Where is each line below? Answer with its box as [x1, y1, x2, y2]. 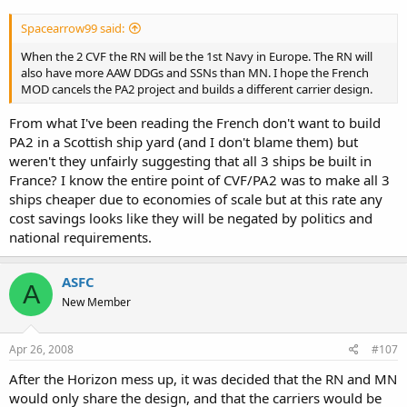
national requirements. [9, 228, 152, 246]
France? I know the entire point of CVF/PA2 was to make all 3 [9, 171, 390, 189]
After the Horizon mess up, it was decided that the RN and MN [9, 369, 397, 388]
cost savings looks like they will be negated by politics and [9, 209, 372, 227]
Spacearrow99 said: [21, 19, 124, 36]
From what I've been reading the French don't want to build [9, 114, 381, 132]
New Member [62, 294, 131, 310]
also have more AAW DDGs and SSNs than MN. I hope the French [21, 64, 369, 81]
